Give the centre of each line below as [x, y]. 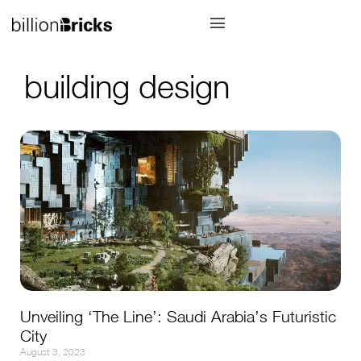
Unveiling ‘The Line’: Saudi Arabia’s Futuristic [178, 317]
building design [127, 86]
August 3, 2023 [53, 352]
